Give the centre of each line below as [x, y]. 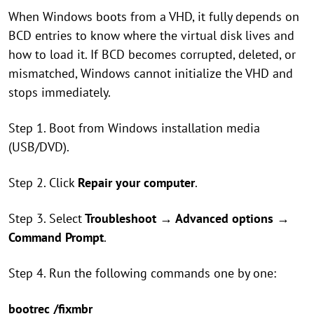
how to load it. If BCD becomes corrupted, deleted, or [152, 54]
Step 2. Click [43, 183]
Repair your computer [136, 183]
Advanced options [223, 218]
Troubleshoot [119, 218]
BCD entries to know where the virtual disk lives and [151, 35]
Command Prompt [56, 237]
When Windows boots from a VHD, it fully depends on [154, 16]
